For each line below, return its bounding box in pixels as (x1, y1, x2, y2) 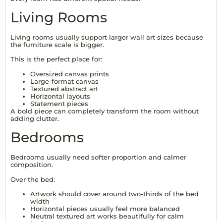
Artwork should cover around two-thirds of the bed (30, 190, 199, 198)
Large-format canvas (30, 77, 99, 85)
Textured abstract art (30, 84, 98, 93)
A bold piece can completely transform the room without (10, 107, 199, 115)
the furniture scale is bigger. (10, 41, 104, 49)
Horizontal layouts (30, 92, 90, 100)
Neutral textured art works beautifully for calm (30, 212, 184, 220)
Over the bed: (10, 175, 55, 183)
